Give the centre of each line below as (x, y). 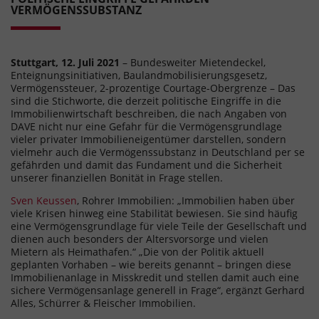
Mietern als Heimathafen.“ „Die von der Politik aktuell (137, 251)
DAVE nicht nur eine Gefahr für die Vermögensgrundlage (146, 126)
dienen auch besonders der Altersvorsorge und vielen (140, 239)
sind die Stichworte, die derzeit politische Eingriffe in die (146, 100)
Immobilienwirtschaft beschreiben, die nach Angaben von (149, 113)
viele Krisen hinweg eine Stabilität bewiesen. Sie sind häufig (154, 213)
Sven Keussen (44, 200)
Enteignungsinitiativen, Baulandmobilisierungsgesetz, (139, 75)
